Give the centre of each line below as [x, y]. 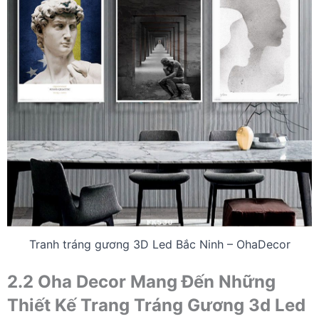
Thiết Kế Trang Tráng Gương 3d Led [156, 305]
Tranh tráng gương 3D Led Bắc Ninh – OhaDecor [159, 244]
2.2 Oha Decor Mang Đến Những [141, 281]
